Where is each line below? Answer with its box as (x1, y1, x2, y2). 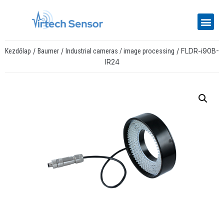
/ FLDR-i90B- (174, 46, 219, 55)
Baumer (37, 47, 59, 55)
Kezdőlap (5, 47, 31, 55)
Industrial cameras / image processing (65, 47, 174, 55)
